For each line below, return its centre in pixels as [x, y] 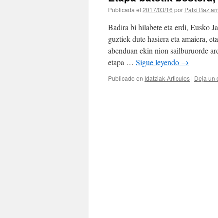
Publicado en [126, 78]
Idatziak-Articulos [167, 78]
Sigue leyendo [158, 62]
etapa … [122, 62]
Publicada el [125, 9]
